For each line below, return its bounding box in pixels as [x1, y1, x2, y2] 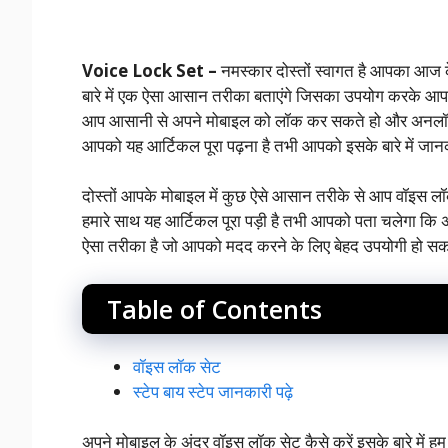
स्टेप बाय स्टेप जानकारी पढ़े [133, 379, 293, 403]
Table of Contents [107, 291, 322, 326]
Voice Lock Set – [82, 58, 221, 82]
